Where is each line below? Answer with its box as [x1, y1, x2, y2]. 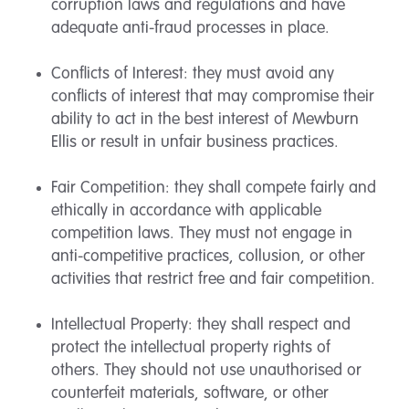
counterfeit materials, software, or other [51, 385, 329, 402]
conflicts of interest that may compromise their [51, 89, 374, 105]
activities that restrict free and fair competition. [51, 271, 375, 288]
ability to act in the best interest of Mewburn [51, 111, 359, 128]
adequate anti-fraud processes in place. [51, 20, 330, 37]
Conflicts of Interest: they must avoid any [51, 66, 334, 82]
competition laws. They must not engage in [51, 225, 352, 242]
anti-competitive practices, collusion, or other [51, 248, 365, 265]
